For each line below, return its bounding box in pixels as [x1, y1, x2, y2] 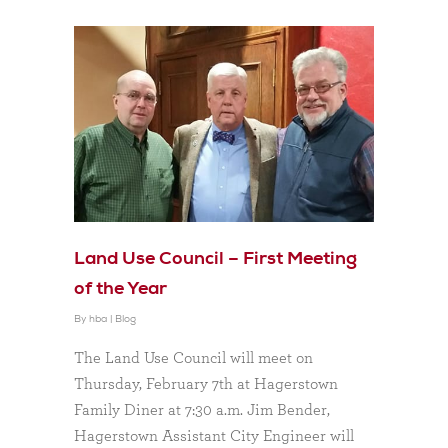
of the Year [74, 279, 167, 299]
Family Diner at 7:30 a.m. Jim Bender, [74, 401, 330, 418]
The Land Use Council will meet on [74, 349, 313, 366]
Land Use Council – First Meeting [74, 249, 357, 269]
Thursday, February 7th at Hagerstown [74, 375, 338, 392]
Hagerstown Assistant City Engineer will [74, 427, 354, 444]
